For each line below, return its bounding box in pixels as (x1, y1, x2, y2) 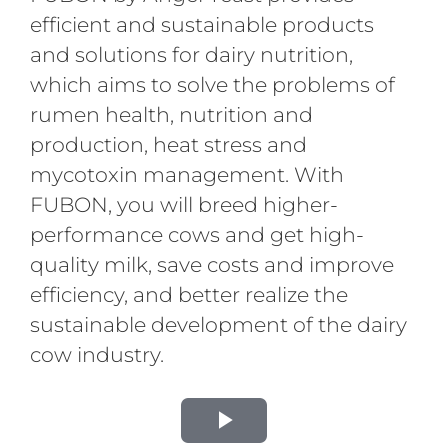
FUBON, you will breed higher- (29, 192, 338, 218)
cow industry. (29, 342, 164, 368)
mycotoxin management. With (29, 162, 344, 188)
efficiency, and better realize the (29, 282, 348, 308)
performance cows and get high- (29, 222, 364, 248)
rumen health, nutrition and (29, 102, 313, 128)
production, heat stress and (29, 132, 307, 158)
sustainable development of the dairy (29, 312, 407, 338)
